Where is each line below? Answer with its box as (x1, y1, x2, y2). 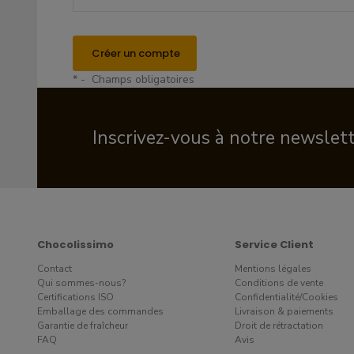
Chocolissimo (37, 237, 114, 252)
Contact (37, 262, 72, 275)
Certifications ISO (37, 291, 114, 303)
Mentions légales (235, 262, 311, 275)
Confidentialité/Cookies (235, 291, 338, 303)
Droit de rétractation (235, 319, 323, 332)
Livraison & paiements (235, 305, 333, 318)
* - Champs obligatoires (73, 72, 194, 87)
